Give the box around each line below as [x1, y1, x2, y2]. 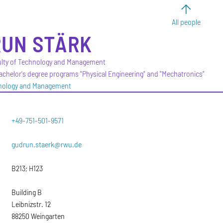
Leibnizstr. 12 [11, 199, 51, 209]
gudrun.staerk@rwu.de [11, 139, 82, 149]
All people [172, 17, 201, 26]
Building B [11, 187, 42, 197]
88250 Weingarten [11, 211, 65, 221]
